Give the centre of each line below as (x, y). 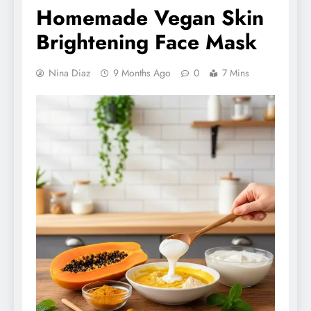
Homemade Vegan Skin (150, 18)
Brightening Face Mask (146, 42)
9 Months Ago (142, 73)
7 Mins (236, 73)
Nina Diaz (69, 73)
